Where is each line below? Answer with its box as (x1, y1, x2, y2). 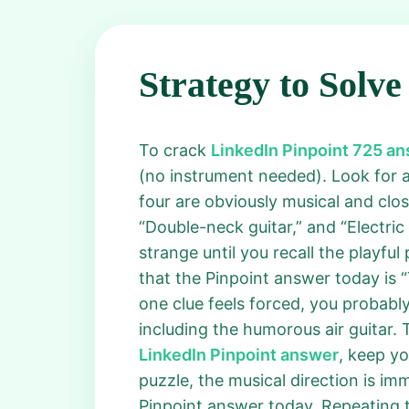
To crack (139, 141, 211, 160)
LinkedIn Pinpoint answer (139, 345, 339, 364)
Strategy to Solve (139, 64, 402, 105)
